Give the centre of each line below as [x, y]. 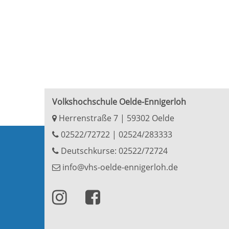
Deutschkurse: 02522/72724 [113, 151]
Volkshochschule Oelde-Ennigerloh [119, 102]
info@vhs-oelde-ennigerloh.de [119, 167]
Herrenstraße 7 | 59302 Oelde [116, 118]
